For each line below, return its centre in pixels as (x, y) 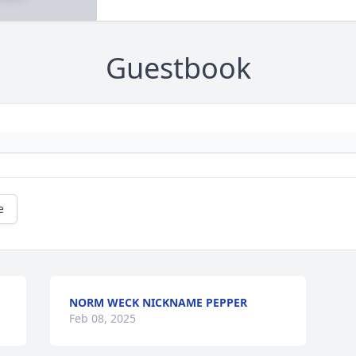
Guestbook (178, 68)
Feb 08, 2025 (103, 319)
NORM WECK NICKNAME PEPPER (159, 303)
